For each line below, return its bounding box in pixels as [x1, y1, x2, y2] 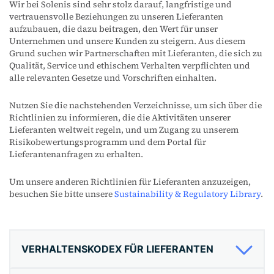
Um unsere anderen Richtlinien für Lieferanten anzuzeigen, [9, 176, 251, 188]
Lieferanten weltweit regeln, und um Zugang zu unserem [9, 124, 239, 136]
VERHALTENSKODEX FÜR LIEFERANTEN [21, 243, 213, 256]
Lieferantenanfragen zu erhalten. [9, 148, 143, 161]
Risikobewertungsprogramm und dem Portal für [9, 136, 206, 149]
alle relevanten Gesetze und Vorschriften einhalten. [9, 72, 217, 84]
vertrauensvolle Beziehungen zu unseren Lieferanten [9, 10, 223, 23]
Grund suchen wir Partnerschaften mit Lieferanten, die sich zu [9, 47, 262, 60]
